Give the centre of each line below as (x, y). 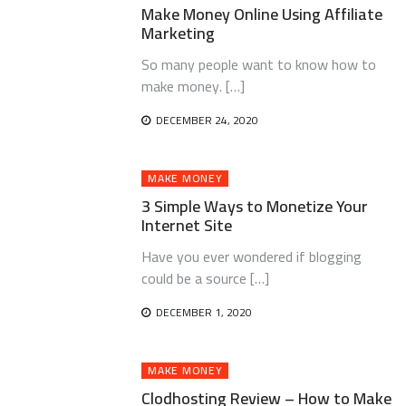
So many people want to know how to (259, 64)
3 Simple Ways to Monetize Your (255, 206)
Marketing (179, 33)
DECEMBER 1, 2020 (204, 312)
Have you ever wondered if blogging (252, 256)
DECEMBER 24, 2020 (208, 120)
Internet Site (187, 225)
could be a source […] (206, 278)
